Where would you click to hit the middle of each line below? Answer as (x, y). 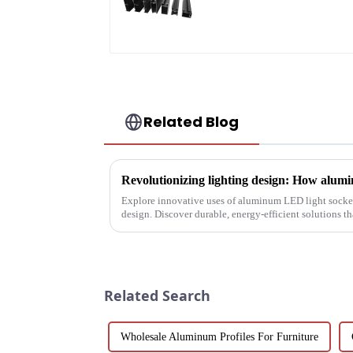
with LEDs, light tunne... (173, 228)
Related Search (157, 296)
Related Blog (191, 122)
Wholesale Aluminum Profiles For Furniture (219, 337)
